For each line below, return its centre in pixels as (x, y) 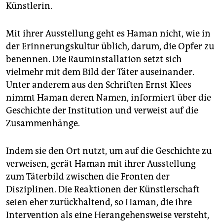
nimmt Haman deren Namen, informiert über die (109, 98)
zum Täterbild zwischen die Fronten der (88, 177)
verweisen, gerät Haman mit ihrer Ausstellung (101, 164)
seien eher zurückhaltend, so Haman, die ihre (99, 203)
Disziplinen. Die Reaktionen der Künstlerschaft (103, 190)
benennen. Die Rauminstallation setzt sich (94, 59)
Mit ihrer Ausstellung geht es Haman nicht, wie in (108, 34)
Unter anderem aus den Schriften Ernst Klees (99, 85)
